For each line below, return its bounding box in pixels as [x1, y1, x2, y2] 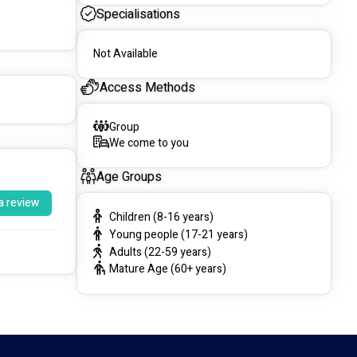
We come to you [109, 135, 189, 152]
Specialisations [96, 5, 180, 25]
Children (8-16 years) [109, 209, 214, 226]
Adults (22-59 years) [109, 243, 211, 261]
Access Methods [99, 78, 195, 98]
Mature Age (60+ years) [109, 261, 226, 278]
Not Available [93, 45, 158, 63]
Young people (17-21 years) [109, 226, 248, 243]
